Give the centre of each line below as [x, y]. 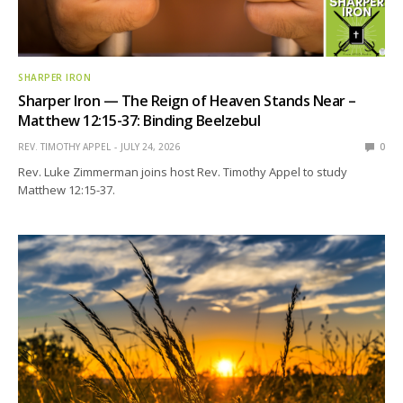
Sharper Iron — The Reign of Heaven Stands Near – [187, 100]
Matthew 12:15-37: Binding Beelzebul [139, 120]
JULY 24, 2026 [150, 146]
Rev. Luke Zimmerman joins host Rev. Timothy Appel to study [183, 171]
